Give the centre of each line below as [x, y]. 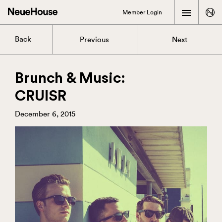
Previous [95, 40]
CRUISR [41, 96]
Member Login [142, 12]
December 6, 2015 [45, 114]
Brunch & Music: [70, 78]
